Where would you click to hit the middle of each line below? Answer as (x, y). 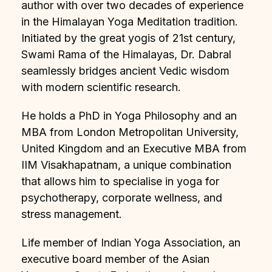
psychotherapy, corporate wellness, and (122, 197)
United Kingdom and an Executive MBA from (134, 148)
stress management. (72, 214)
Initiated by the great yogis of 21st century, (128, 38)
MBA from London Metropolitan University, (130, 132)
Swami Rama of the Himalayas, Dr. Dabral (126, 54)
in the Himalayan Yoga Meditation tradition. (130, 21)
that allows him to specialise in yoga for (120, 181)
